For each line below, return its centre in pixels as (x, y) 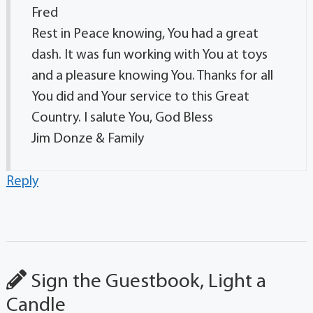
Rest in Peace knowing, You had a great (145, 35)
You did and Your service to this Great (140, 97)
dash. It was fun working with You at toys (149, 56)
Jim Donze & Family (87, 139)
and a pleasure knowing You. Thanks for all (152, 77)
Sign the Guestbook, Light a (146, 282)
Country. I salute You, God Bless (122, 118)
